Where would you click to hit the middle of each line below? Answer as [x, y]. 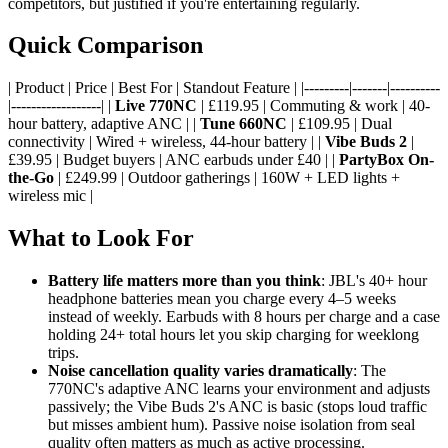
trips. [63, 353]
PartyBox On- [386, 160]
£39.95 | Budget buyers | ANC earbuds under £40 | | [173, 160]
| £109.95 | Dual [339, 124]
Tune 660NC [243, 124]
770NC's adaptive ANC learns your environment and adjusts [239, 389]
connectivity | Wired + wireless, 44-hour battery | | [166, 142]
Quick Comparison [105, 45]
